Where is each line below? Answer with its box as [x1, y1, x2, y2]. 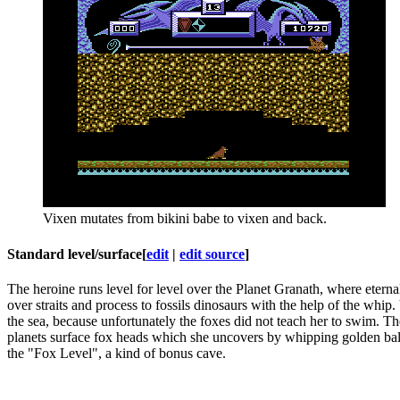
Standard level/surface [7, 246, 142, 262]
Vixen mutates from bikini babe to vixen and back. [43, 211, 327, 227]
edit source [179, 246, 245, 262]
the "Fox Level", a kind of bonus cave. [7, 345, 226, 361]
